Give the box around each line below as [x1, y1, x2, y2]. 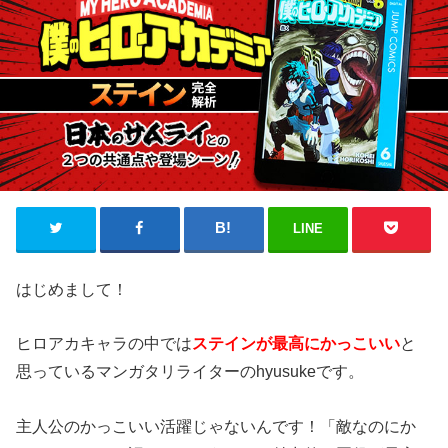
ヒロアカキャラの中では [16, 334, 193, 353]
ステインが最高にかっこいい [192, 334, 401, 353]
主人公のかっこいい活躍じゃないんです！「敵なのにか [16, 416, 417, 435]
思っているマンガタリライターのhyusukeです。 [16, 362, 365, 381]
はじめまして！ [16, 280, 129, 299]
